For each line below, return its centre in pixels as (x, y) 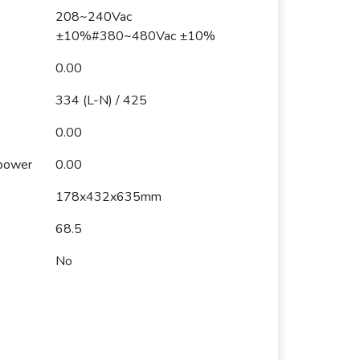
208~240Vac (94, 17)
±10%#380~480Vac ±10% (135, 36)
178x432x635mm (108, 197)
